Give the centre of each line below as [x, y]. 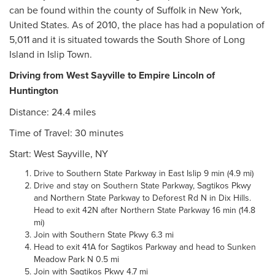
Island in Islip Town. [51, 54]
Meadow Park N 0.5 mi [76, 259]
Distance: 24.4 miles [54, 111]
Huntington [34, 90]
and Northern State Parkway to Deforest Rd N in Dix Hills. [142, 197]
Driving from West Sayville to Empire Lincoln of [112, 75]
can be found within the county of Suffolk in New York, [126, 10]
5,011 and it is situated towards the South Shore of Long [127, 39]
